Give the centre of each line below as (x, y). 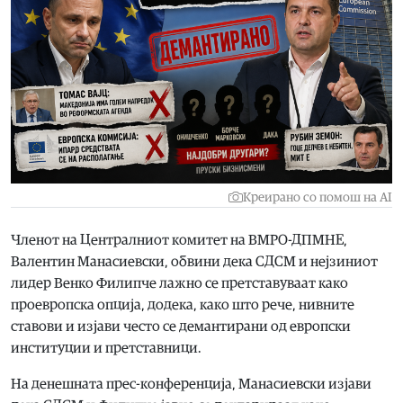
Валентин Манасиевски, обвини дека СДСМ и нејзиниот (194, 261)
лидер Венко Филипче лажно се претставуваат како (179, 283)
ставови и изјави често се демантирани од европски (181, 326)
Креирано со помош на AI (318, 197)
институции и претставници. (106, 348)
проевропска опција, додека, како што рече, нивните (183, 304)
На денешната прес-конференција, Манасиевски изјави (191, 384)
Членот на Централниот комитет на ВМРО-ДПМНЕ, (179, 240)
